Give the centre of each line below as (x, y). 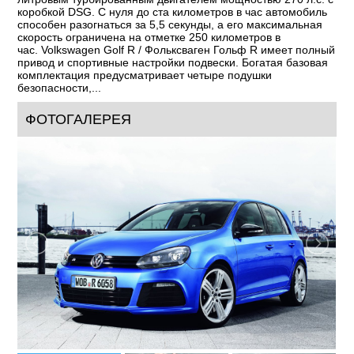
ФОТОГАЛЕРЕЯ (79, 120)
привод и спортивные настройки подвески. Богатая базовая (173, 63)
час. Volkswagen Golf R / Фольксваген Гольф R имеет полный (177, 50)
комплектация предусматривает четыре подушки (145, 75)
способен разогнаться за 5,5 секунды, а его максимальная (170, 25)
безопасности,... (60, 88)
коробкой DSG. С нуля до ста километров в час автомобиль (173, 12)
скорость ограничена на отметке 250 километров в (149, 38)
